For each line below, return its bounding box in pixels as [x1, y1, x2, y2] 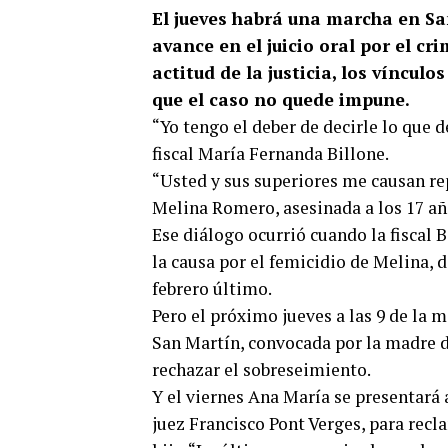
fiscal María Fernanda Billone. [152, 142, 389, 165]
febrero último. [152, 277, 272, 300]
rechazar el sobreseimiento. [152, 358, 371, 381]
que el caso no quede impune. [152, 88, 414, 111]
